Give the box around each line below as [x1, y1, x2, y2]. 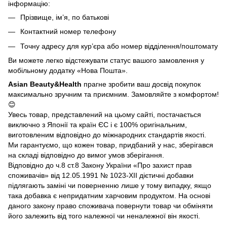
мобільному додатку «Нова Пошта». [8, 66, 128, 74]
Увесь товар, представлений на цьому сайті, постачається [8, 110, 201, 119]
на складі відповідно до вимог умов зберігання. [8, 150, 164, 159]
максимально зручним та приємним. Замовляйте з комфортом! [8, 90, 219, 98]
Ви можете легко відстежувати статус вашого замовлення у [8, 56, 204, 64]
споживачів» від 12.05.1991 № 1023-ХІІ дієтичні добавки [8, 171, 194, 179]
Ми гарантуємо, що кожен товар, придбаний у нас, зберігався [8, 140, 213, 149]
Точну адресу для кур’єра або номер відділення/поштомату [20, 42, 218, 50]
